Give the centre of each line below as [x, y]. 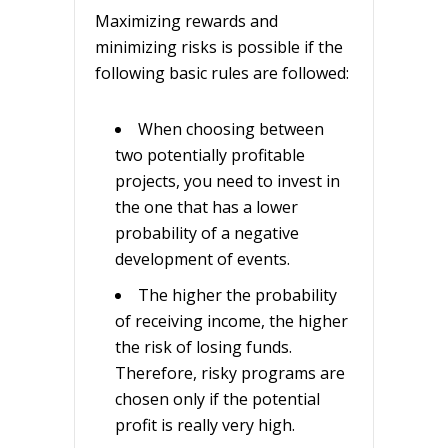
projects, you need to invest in [227, 180]
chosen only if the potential [217, 398]
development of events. [202, 258]
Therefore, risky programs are [230, 372]
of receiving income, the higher [231, 320]
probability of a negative [207, 232]
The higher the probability [237, 294]
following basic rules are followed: [222, 72]
